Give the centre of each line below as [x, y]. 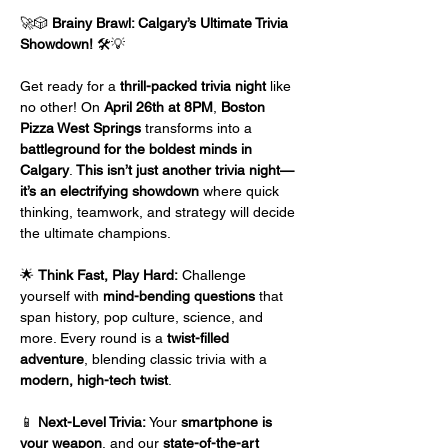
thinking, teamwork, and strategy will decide [159, 212]
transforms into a [198, 128]
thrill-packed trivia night [193, 86]
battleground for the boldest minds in [138, 149]
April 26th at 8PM [158, 107]
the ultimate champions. [95, 233]
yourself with [61, 296]
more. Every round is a [93, 338]
